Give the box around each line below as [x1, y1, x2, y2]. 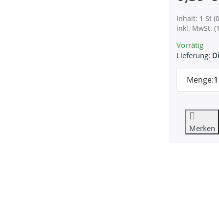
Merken [189, 123, 215, 133]
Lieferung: [176, 50, 210, 60]
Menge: [186, 74, 214, 85]
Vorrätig [176, 40, 203, 50]
